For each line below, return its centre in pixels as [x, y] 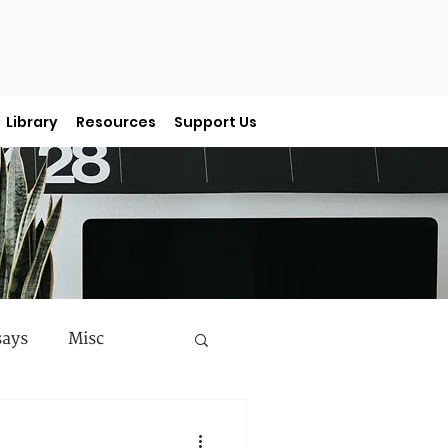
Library [32, 122]
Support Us [215, 122]
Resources [116, 122]
